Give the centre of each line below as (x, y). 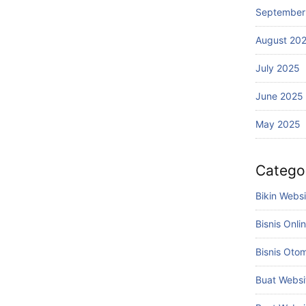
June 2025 (279, 96)
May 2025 (278, 124)
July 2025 (278, 68)
